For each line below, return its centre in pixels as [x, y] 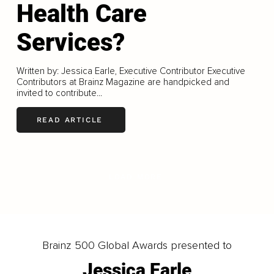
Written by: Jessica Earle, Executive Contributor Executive [131, 71]
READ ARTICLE [70, 120]
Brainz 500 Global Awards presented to [137, 246]
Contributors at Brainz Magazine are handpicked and [123, 82]
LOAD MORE [136, 176]
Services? [70, 42]
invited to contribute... [59, 93]
